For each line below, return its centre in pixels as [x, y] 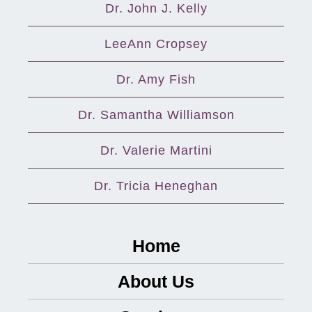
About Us [156, 281]
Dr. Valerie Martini [156, 150]
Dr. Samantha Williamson [156, 115]
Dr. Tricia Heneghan [156, 186]
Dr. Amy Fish [156, 79]
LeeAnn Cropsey [156, 44]
